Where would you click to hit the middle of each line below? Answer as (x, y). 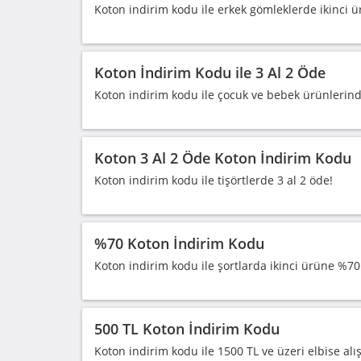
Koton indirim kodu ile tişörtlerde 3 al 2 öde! (214, 180)
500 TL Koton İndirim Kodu (187, 329)
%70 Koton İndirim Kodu (179, 243)
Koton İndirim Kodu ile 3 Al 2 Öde (210, 73)
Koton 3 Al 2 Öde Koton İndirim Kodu (223, 158)
